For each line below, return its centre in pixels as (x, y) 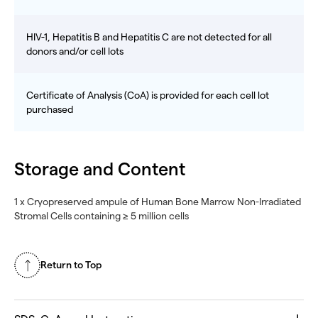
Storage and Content (100, 170)
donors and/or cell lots (75, 51)
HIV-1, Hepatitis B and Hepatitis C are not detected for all (149, 37)
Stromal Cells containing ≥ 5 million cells (102, 216)
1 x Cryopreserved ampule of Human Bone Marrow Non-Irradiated (158, 202)
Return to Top (71, 265)
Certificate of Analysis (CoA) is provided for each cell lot (148, 95)
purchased (50, 110)
